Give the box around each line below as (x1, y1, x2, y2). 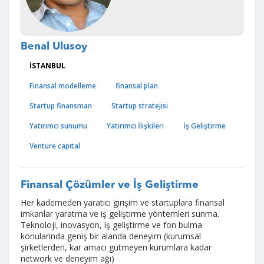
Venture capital (29, 141, 80, 151)
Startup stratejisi (111, 101, 168, 111)
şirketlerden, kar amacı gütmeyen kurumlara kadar (21, 242, 212, 253)
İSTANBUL (29, 61, 65, 71)
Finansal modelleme (29, 81, 96, 91)
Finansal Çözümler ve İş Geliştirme (21, 180, 199, 190)
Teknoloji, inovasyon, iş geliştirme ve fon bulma (21, 219, 202, 230)
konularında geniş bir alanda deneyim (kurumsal (21, 230, 201, 242)
